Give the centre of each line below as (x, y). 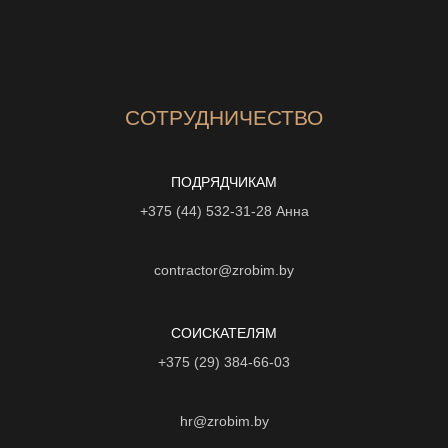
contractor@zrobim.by (224, 270)
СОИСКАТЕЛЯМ (224, 333)
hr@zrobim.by (224, 421)
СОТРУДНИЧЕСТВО (224, 117)
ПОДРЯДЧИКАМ (224, 182)
